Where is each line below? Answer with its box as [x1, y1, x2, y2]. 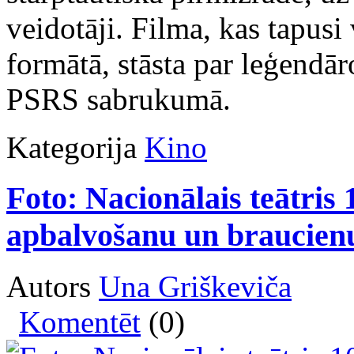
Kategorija [6, 130, 137, 164]
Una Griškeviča [99, 269, 292, 304]
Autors [6, 269, 99, 304]
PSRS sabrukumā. [6, 81, 231, 116]
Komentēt [19, 305, 141, 340]
